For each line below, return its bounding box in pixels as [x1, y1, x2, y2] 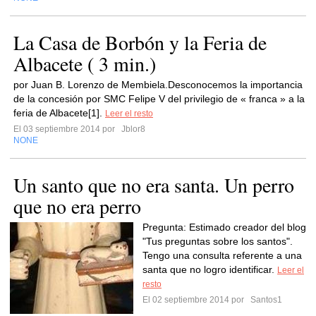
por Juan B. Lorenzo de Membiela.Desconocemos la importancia [13, 79, 303, 90]
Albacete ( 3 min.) [13, 50, 156, 77]
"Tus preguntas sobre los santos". [142, 236, 293, 247]
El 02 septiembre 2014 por [142, 295, 248, 305]
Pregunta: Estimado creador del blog [142, 221, 306, 233]
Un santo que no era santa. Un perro [13, 171, 294, 198]
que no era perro [13, 193, 141, 219]
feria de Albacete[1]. [13, 107, 105, 119]
